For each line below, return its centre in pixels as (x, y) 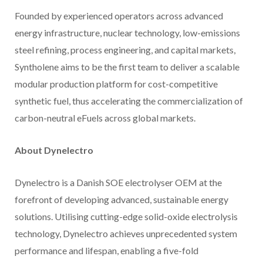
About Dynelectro (54, 150)
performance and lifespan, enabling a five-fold (107, 251)
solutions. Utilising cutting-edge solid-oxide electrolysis (126, 217)
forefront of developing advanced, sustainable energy (122, 200)
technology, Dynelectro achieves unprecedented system (126, 234)
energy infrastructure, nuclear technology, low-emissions (127, 33)
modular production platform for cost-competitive (116, 84)
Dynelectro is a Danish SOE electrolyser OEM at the (118, 183)
